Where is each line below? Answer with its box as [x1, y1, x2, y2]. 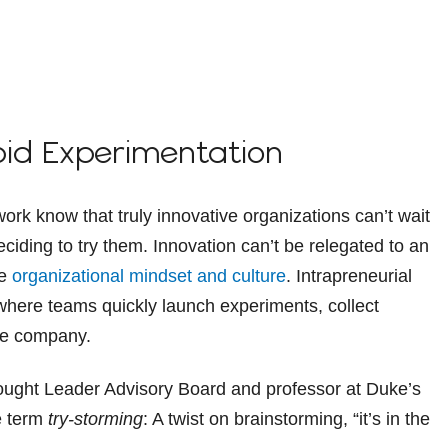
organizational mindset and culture [12, 265, 286, 286]
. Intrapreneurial [286, 265, 412, 286]
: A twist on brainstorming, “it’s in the [143, 408, 430, 429]
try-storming [48, 408, 143, 429]
